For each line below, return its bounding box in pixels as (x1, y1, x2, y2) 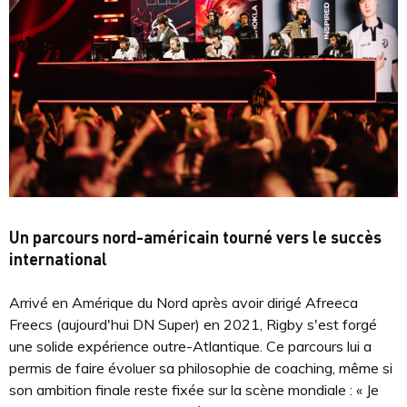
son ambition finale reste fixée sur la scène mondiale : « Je (9, 381, 379, 400)
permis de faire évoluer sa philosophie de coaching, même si (9, 359, 392, 378)
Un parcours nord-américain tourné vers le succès (9, 226, 382, 248)
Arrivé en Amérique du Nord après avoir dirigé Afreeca (9, 293, 358, 313)
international (9, 248, 107, 270)
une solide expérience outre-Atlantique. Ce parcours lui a (9, 337, 372, 356)
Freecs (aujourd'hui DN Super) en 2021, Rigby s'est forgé (9, 315, 377, 334)
